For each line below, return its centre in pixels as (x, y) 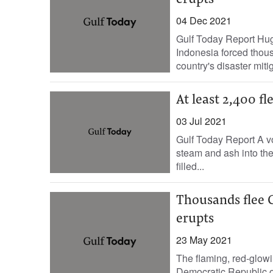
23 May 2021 (204, 240)
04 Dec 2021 (204, 20)
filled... (190, 166)
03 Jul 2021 (201, 121)
